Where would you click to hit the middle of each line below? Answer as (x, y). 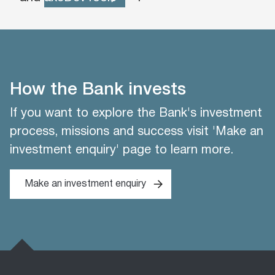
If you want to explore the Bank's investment (136, 114)
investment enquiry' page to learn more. (122, 150)
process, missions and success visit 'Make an (137, 132)
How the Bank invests (98, 90)
